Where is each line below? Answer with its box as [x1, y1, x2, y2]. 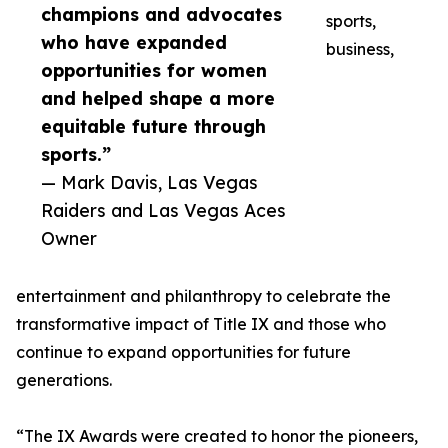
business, [326, 39, 394, 60]
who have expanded [41, 31, 227, 54]
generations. [16, 370, 112, 391]
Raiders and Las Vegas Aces [41, 199, 286, 222]
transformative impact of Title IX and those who [16, 314, 386, 335]
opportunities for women [41, 59, 267, 82]
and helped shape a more [41, 87, 275, 110]
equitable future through [41, 115, 266, 138]
